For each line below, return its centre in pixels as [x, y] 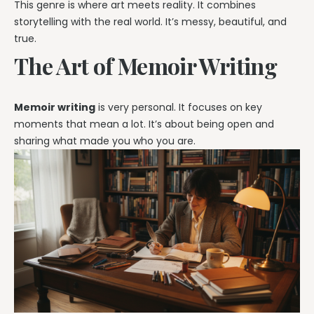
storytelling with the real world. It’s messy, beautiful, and [150, 22]
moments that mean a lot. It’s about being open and [144, 124]
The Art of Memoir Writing [145, 66]
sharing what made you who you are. [105, 141]
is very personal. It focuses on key [179, 107]
